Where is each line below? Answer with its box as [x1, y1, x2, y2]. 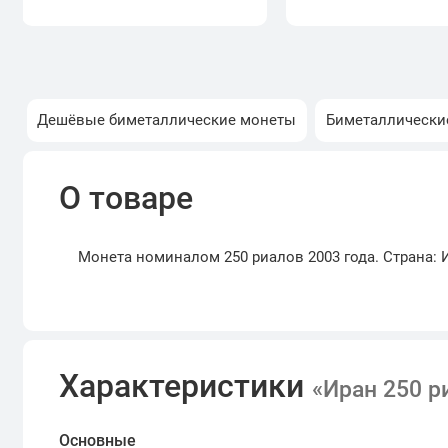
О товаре [59, 178, 194, 217]
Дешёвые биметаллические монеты [37, 111, 297, 130]
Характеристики [59, 367, 313, 406]
